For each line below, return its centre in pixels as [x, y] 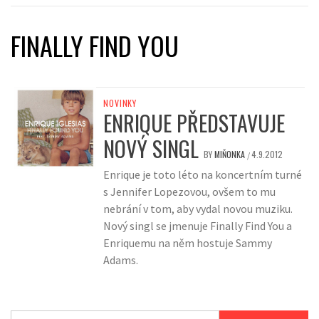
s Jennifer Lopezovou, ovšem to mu [190, 192]
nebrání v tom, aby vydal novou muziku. [198, 209]
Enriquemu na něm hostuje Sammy [188, 243]
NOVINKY [120, 103]
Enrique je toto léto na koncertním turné [203, 175]
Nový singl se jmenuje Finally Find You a [198, 226]
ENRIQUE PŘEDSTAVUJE [194, 123]
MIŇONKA [231, 155]
